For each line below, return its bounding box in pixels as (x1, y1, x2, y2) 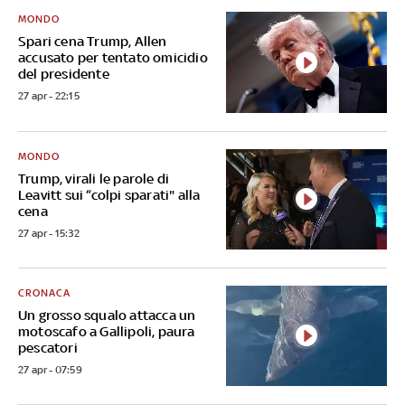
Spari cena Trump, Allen (18, 33, 167, 50)
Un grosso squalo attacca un (18, 306, 196, 323)
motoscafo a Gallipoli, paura (18, 323, 195, 339)
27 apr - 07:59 (18, 363, 82, 376)
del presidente (18, 66, 109, 82)
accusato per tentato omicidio (18, 50, 208, 66)
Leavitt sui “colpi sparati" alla (18, 186, 201, 202)
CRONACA (18, 286, 71, 299)
